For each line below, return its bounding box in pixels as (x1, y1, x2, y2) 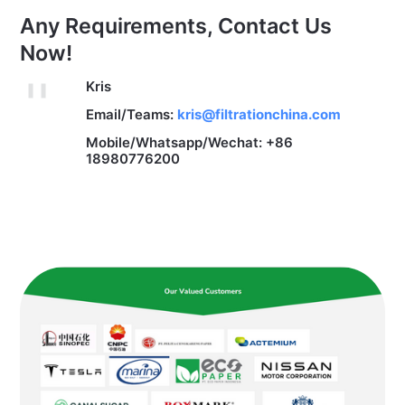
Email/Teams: (86, 106, 178, 124)
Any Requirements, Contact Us (19, 13, 332, 40)
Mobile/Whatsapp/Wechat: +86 (86, 134, 294, 152)
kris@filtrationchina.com (177, 106, 342, 124)
